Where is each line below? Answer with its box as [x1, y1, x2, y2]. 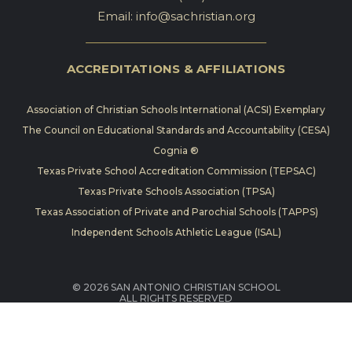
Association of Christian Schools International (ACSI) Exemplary [27, 104, 325, 116]
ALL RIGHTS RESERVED [119, 292, 233, 305]
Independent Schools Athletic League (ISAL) [71, 226, 281, 239]
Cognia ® [153, 145, 199, 157]
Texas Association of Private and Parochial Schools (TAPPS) [34, 206, 318, 218]
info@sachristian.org [135, 9, 255, 24]
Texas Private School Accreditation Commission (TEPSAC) [36, 165, 316, 178]
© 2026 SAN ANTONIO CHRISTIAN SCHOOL [71, 281, 280, 294]
